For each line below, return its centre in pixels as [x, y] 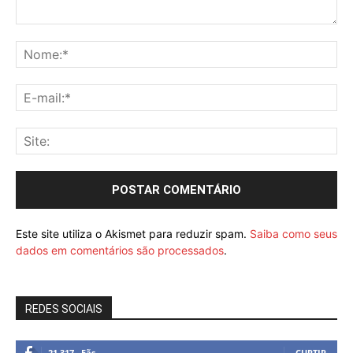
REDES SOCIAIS [64, 308]
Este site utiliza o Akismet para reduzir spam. [133, 233]
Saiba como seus [294, 233]
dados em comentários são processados [120, 250]
